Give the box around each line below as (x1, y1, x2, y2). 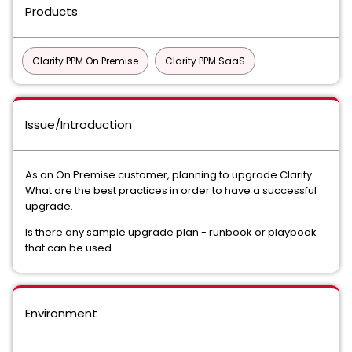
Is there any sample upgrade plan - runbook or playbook (25, 225, 317, 240)
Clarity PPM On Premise (32, 54, 138, 68)
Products (25, 3, 78, 20)
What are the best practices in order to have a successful (25, 183, 317, 198)
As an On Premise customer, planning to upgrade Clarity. (25, 167, 314, 182)
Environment (25, 305, 97, 321)
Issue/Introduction (25, 116, 132, 133)
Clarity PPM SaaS (165, 54, 245, 68)
